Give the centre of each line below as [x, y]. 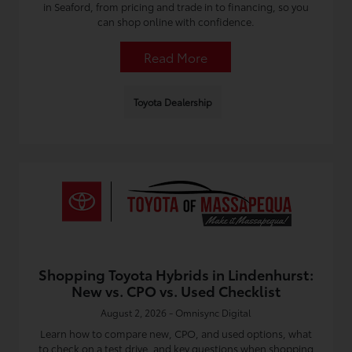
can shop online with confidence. [176, 21]
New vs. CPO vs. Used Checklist [176, 291]
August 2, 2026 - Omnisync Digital [176, 312]
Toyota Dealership [172, 102]
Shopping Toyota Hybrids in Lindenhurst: [176, 274]
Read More [176, 57]
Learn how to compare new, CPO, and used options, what [176, 333]
